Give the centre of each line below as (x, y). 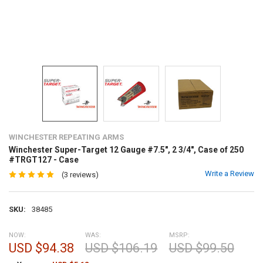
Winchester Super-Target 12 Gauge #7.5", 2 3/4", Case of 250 (126, 150)
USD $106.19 (122, 248)
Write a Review (230, 174)
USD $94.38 (41, 248)
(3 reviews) (80, 174)
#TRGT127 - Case (43, 160)
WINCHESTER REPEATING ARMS (66, 137)
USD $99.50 (201, 248)
